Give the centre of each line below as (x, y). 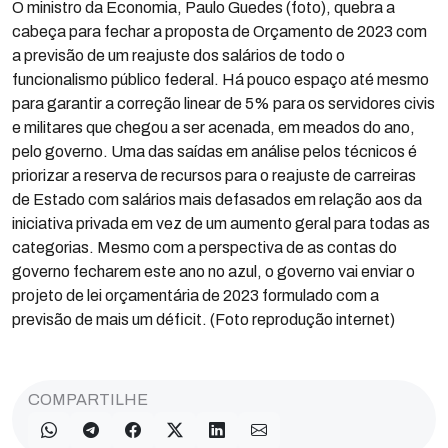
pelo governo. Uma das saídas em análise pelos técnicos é (214, 151)
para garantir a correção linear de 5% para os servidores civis (223, 103)
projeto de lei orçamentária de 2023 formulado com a (195, 295)
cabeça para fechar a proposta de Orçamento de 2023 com (219, 31)
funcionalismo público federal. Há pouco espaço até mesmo (220, 79)
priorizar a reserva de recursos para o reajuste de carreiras (214, 175)
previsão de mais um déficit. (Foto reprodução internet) (203, 319)
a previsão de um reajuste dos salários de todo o (178, 55)
